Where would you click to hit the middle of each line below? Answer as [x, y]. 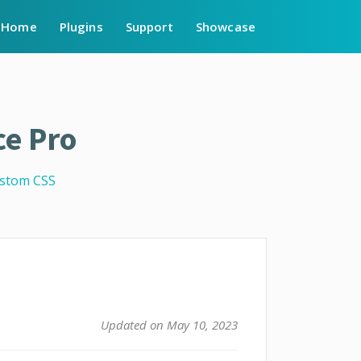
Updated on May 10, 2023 [169, 325]
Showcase [225, 27]
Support [149, 27]
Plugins [81, 27]
